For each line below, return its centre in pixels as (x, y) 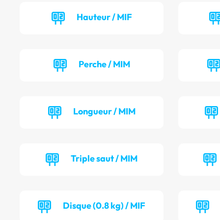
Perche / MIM (104, 64)
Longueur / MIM (104, 111)
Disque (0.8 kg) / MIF (104, 206)
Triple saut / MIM (104, 159)
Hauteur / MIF (104, 17)
